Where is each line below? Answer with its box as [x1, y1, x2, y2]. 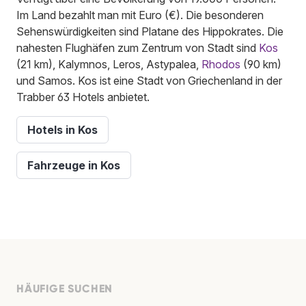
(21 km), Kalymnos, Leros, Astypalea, [16, 57, 201, 72]
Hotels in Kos [27, 123, 98, 137]
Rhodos [201, 57, 240, 72]
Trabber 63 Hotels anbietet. [16, 90, 150, 105]
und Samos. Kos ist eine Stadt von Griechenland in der [16, 74, 282, 88]
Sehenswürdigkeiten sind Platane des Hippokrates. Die [16, 25, 283, 39]
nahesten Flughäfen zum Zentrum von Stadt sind [16, 41, 259, 55]
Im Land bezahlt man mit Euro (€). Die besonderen [16, 8, 264, 23]
